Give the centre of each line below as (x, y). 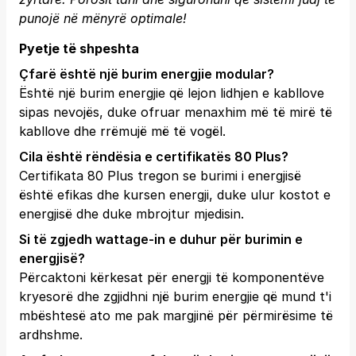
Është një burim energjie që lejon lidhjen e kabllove (172, 93)
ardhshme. (51, 335)
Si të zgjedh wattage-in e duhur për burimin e (161, 239)
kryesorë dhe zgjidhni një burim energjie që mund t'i (175, 296)
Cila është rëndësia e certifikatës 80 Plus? (154, 157)
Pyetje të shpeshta (79, 48)
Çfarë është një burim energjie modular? (147, 74)
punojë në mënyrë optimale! (103, 18)
